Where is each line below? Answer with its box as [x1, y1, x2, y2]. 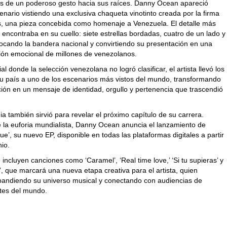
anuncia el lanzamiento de [120, 121, 206, 129]
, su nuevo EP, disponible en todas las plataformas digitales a [10, 131, 208, 139]
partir [207, 131, 224, 139]
